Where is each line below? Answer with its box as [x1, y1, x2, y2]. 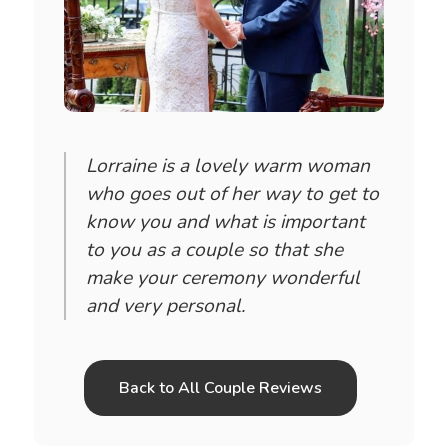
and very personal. [85, 292, 245, 319]
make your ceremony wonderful [85, 264, 360, 291]
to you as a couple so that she [85, 236, 343, 263]
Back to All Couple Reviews [118, 376, 322, 399]
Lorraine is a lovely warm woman [85, 152, 370, 179]
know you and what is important [85, 208, 365, 235]
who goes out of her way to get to [85, 180, 379, 207]
